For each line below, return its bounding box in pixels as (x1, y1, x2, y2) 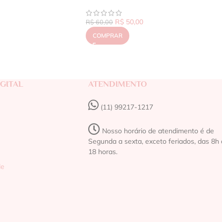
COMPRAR (93, 31, 122, 39)
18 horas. (88, 147, 117, 156)
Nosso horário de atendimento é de (100, 126, 214, 135)
